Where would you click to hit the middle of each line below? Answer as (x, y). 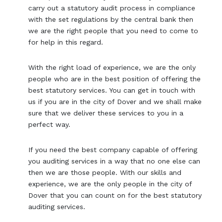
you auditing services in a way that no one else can (114, 161)
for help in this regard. (66, 42)
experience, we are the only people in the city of (110, 184)
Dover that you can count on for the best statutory (115, 195)
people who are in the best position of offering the (115, 79)
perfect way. (50, 124)
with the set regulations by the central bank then (111, 19)
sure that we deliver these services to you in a (106, 113)
